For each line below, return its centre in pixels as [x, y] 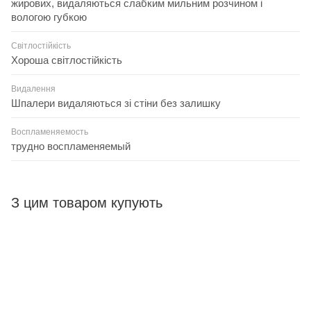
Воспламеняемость [50, 132]
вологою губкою [49, 17]
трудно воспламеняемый [71, 146]
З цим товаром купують [87, 202]
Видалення [33, 89]
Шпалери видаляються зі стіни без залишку [116, 103]
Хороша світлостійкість [67, 60]
